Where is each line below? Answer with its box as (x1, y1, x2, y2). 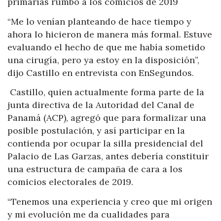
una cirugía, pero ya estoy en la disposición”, (7, 54, 199, 66)
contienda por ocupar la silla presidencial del (7, 138, 203, 149)
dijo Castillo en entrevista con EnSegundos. (7, 67, 194, 78)
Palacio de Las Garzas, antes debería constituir (7, 150, 209, 162)
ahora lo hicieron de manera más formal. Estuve (7, 28, 212, 40)
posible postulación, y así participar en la (7, 125, 185, 137)
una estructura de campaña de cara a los (7, 163, 183, 175)
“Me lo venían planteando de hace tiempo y (7, 15, 191, 27)
